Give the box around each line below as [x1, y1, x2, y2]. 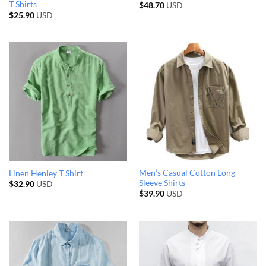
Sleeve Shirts [138, 178, 185, 188]
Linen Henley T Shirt [8, 168, 83, 178]
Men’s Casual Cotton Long [138, 168, 235, 178]
